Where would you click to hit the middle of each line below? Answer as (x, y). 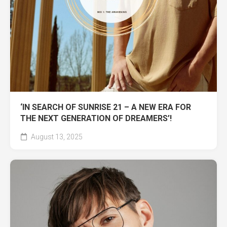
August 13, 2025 (56, 137)
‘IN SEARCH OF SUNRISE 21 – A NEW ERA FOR (106, 107)
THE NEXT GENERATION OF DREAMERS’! (96, 118)
